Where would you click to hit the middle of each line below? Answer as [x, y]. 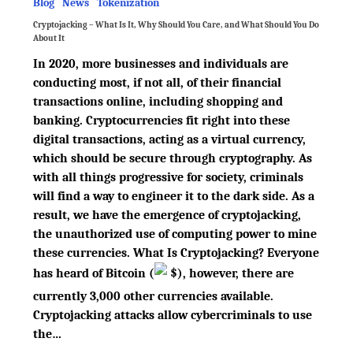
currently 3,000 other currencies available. [153, 296]
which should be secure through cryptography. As [172, 158]
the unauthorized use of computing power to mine [175, 234]
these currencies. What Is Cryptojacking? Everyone [176, 253]
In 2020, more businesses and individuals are [160, 64]
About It [48, 38]
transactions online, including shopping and [158, 102]
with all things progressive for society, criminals [168, 177]
